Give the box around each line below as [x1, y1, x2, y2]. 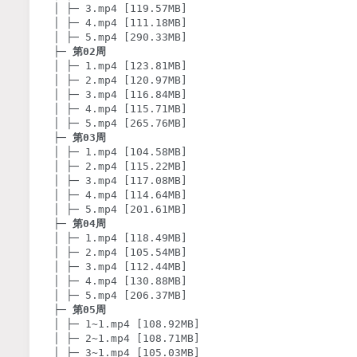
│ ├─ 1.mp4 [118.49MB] [53, 232, 187, 245]
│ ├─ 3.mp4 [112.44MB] [53, 261, 187, 273]
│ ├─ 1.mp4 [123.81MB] [53, 60, 187, 73]
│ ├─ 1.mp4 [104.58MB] [53, 146, 187, 159]
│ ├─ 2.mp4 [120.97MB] [53, 74, 187, 87]
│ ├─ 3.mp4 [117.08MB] [53, 175, 187, 187]
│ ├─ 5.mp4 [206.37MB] [53, 289, 187, 302]
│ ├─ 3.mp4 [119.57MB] [53, 2, 187, 15]
